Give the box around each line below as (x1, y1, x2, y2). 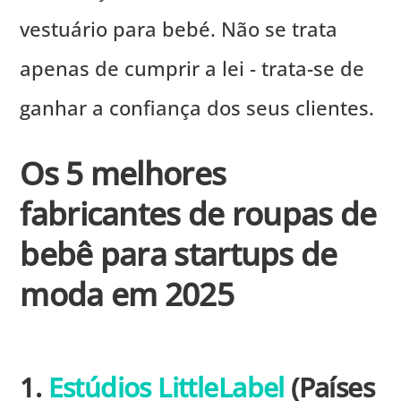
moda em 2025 (20, 271, 234, 315)
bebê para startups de (20, 231, 337, 275)
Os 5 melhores (20, 150, 226, 194)
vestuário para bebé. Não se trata (20, 14, 338, 42)
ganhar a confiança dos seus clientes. (20, 93, 375, 121)
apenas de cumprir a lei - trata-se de (20, 54, 365, 81)
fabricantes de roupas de (20, 191, 377, 235)
